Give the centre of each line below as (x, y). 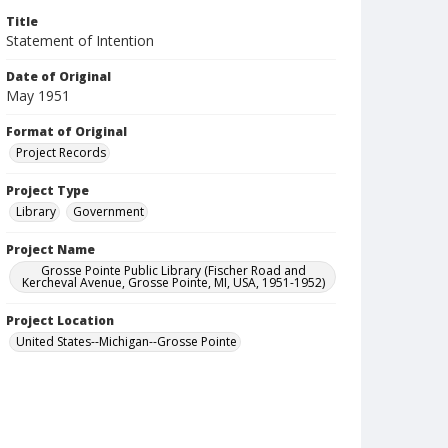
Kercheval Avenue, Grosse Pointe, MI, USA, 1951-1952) (174, 282)
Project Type (47, 190)
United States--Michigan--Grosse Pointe (126, 341)
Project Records (61, 152)
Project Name (50, 249)
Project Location (60, 320)
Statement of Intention (80, 40)
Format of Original (66, 131)
